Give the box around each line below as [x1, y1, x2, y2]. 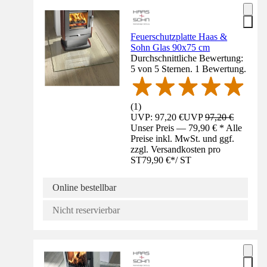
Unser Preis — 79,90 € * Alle [131, 123, 243, 133]
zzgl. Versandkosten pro [131, 144, 221, 155]
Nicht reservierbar [52, 205, 120, 216]
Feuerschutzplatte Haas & [131, 32, 228, 42]
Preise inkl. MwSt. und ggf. [131, 133, 235, 144]
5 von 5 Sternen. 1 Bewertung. [131, 64, 247, 74]
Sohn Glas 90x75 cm [131, 42, 210, 53]
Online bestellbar [52, 182, 116, 193]
